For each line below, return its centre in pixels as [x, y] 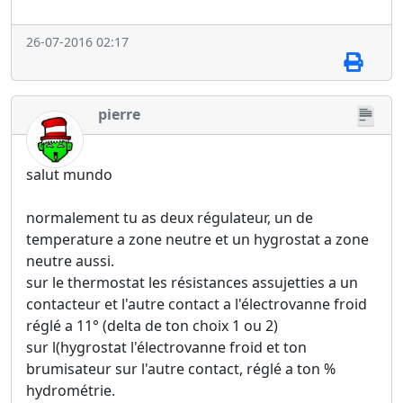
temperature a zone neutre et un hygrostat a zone [197, 239]
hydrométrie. [71, 390]
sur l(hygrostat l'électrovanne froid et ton [166, 347]
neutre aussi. [70, 260]
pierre [119, 115]
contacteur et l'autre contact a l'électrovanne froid [197, 304]
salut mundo [69, 174]
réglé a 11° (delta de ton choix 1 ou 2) [152, 325]
